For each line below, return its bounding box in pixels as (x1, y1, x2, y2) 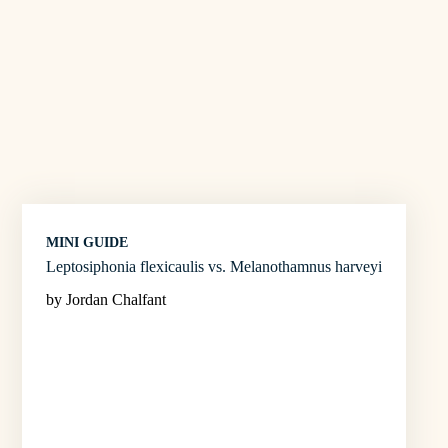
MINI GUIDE (46, 234, 128, 250)
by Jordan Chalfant (46, 290, 166, 308)
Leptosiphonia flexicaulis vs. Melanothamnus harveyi (46, 257, 382, 275)
